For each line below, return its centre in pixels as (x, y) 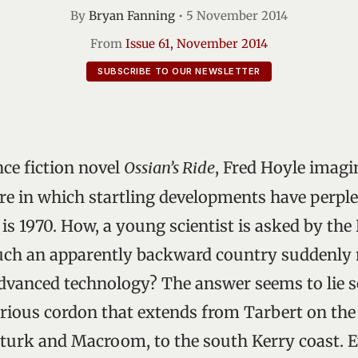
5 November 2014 (237, 16)
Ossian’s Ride (169, 167)
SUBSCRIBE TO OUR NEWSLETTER (179, 71)
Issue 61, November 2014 (197, 44)
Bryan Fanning (132, 16)
